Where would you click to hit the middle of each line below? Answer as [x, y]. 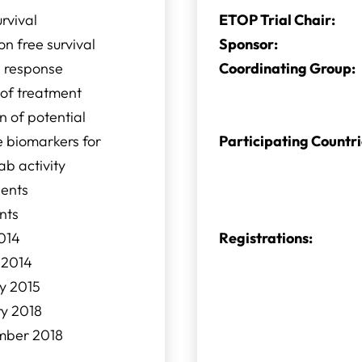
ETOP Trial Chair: [277, 20]
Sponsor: [248, 44]
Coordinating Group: [287, 68]
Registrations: [266, 238]
